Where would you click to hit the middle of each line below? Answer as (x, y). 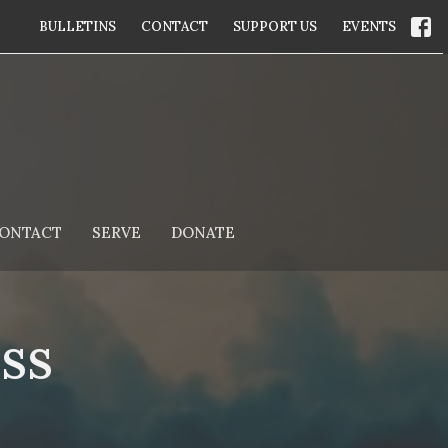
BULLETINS (77, 26)
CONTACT (174, 26)
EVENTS (369, 26)
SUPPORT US (275, 26)
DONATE (202, 232)
